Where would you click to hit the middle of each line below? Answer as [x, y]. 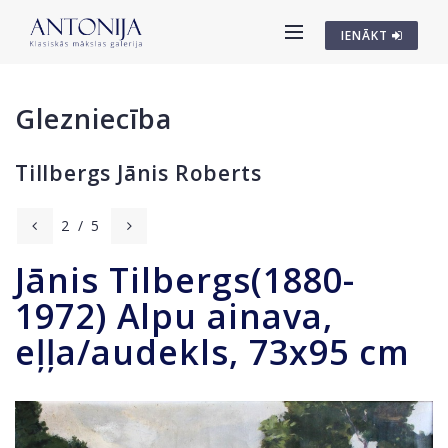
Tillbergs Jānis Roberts [138, 173]
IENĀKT [366, 35]
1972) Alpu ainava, [174, 316]
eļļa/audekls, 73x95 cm [212, 352]
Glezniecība [93, 118]
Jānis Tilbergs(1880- [185, 280]
